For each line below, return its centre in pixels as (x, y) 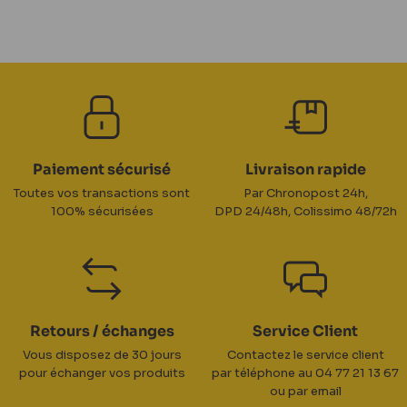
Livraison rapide (305, 169)
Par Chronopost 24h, (305, 193)
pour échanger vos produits (102, 372)
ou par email (305, 391)
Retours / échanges (102, 331)
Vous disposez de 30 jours (102, 354)
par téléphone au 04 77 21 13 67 (305, 372)
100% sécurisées (102, 211)
